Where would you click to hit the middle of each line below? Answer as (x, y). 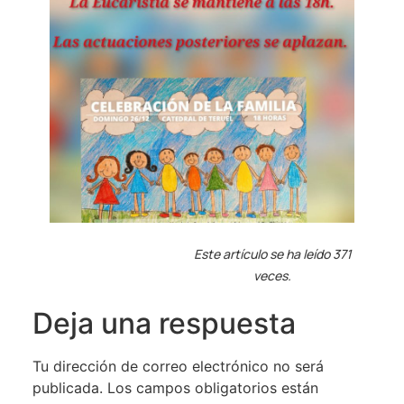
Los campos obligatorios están (212, 387)
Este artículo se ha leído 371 (272, 253)
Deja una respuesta (164, 323)
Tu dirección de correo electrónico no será (178, 366)
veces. (273, 275)
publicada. (67, 387)
